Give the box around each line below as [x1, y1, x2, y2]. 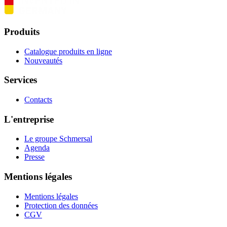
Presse [24, 153, 45, 162]
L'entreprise [4, 113, 54, 125]
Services [4, 74, 37, 86]
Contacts [24, 95, 52, 104]
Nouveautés [24, 56, 62, 65]
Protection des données [24, 201, 98, 210]
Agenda [24, 143, 50, 153]
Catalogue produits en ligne [24, 47, 112, 56]
